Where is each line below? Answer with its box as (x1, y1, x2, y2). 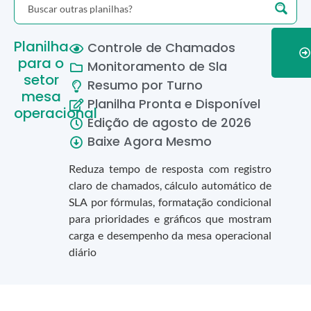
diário (68, 245, 96, 259)
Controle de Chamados (83, 38, 235, 56)
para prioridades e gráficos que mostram (68, 212, 271, 226)
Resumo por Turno (83, 76, 203, 94)
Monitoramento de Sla (83, 57, 227, 75)
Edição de (83, 113, 152, 131)
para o (18, 53, 65, 73)
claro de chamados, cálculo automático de (68, 178, 271, 192)
